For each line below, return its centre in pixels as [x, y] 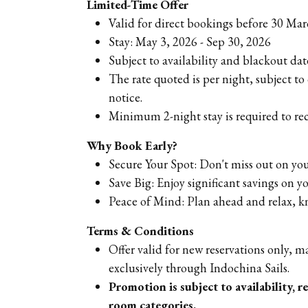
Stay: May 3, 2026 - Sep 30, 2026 [190, 41]
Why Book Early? [132, 145]
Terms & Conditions [142, 230]
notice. [125, 97]
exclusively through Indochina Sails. [199, 267]
